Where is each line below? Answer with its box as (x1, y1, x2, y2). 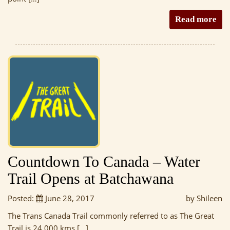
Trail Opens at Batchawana (8, 170, 174, 187)
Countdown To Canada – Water (8, 153, 200, 170)
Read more (175, 14, 217, 25)
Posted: (8, 193, 36, 204)
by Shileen (186, 193, 222, 204)
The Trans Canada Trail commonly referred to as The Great (8, 210, 214, 221)
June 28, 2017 (43, 193, 94, 204)
